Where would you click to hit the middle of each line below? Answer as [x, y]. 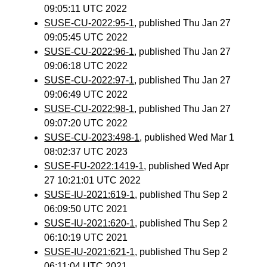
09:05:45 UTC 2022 [86, 37]
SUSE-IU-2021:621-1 [90, 252]
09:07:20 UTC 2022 [86, 123]
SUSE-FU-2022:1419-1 [94, 166]
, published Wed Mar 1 [187, 137]
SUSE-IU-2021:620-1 [90, 223]
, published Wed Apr [187, 166]
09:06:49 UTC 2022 [86, 94]
